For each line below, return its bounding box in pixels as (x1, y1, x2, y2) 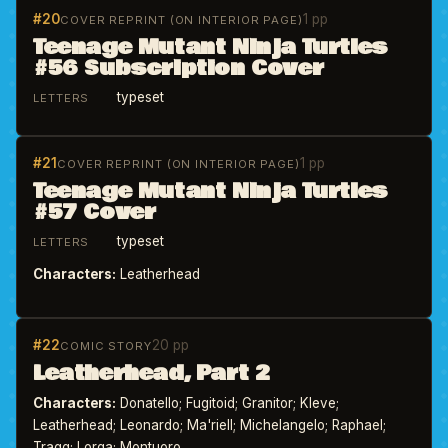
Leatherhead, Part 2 (33, 358, 270, 389)
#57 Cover (33, 197, 156, 228)
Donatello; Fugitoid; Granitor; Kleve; (116, 395, 339, 411)
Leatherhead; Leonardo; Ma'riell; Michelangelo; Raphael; (33, 417, 386, 433)
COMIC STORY (60, 339, 152, 353)
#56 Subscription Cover (33, 53, 324, 84)
